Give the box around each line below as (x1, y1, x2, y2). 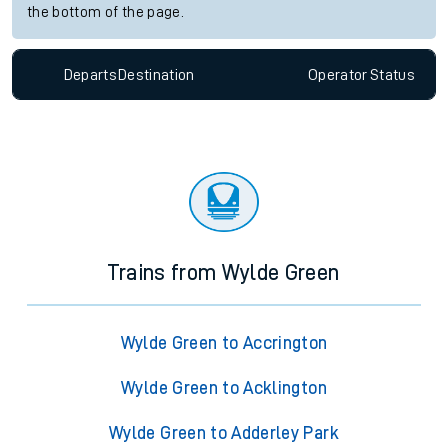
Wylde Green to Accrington (120, 334, 328, 353)
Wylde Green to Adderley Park (109, 424, 339, 443)
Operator (307, 66, 368, 83)
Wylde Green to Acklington (121, 379, 327, 398)
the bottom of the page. (27, 5, 185, 21)
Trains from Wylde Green (108, 262, 340, 285)
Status (369, 66, 415, 83)
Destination (117, 66, 195, 83)
